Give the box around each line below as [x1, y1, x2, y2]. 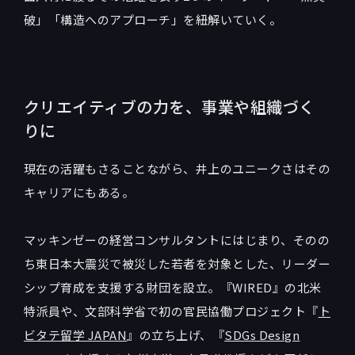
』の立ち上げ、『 [127, 326, 225, 343]
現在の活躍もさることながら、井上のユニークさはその [24, 159, 330, 177]
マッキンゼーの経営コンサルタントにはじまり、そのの [24, 231, 330, 248]
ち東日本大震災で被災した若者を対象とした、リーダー [24, 254, 330, 272]
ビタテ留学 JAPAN [24, 326, 128, 343]
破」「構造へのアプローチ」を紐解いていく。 [24, 10, 282, 28]
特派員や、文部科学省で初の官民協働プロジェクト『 [24, 302, 319, 319]
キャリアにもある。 [24, 183, 135, 200]
